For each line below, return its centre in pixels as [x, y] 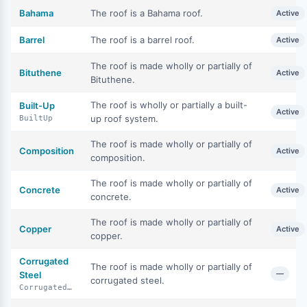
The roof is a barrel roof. [143, 40]
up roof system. [124, 119]
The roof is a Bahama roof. [147, 13]
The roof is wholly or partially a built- [169, 105]
